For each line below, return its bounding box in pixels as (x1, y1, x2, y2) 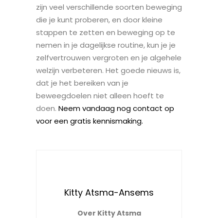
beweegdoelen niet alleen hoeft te (36, 90, 164, 101)
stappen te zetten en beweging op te (36, 27, 175, 37)
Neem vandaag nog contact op (58, 103, 174, 113)
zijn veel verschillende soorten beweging (36, 1, 182, 12)
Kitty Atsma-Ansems (64, 186, 154, 199)
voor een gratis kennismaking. (36, 115, 143, 126)
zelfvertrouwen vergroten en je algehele (36, 52, 182, 63)
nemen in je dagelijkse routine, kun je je (36, 39, 176, 50)
